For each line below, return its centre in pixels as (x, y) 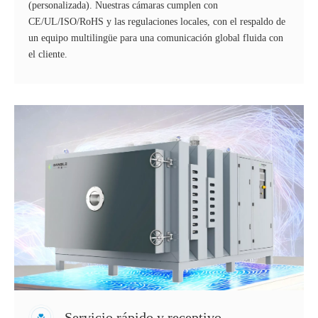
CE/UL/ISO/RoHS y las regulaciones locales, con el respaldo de (157, 22)
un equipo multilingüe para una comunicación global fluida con (156, 38)
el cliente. (48, 55)
